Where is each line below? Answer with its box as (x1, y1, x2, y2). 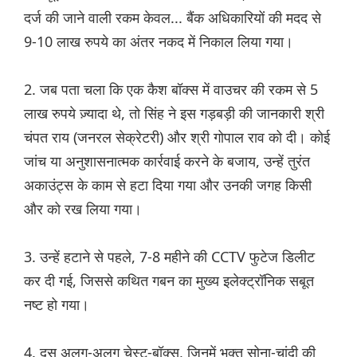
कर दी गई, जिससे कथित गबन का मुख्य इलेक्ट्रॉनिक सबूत (24, 271, 314, 291)
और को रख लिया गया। (24, 199, 142, 219)
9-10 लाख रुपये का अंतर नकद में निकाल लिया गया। (24, 32, 293, 52)
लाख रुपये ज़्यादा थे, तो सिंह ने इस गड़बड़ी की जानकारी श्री (24, 104, 324, 124)
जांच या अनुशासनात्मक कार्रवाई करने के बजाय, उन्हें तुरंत (24, 151, 310, 171)
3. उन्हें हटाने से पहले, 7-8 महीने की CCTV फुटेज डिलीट (24, 247, 315, 267)
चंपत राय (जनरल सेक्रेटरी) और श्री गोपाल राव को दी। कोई (24, 127, 330, 147)
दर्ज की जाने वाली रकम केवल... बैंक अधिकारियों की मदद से (24, 8, 321, 28)
